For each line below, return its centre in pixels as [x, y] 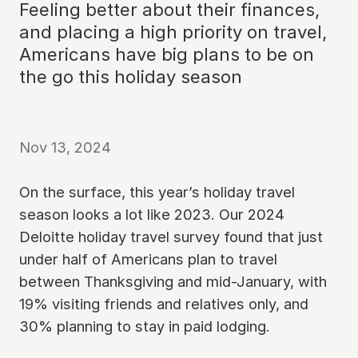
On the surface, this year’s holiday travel [157, 192]
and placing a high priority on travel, [173, 32]
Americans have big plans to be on [167, 54]
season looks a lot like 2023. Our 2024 [152, 214]
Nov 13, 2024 [65, 147]
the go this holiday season [131, 77]
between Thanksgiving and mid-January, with [173, 281]
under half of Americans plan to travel [148, 259]
